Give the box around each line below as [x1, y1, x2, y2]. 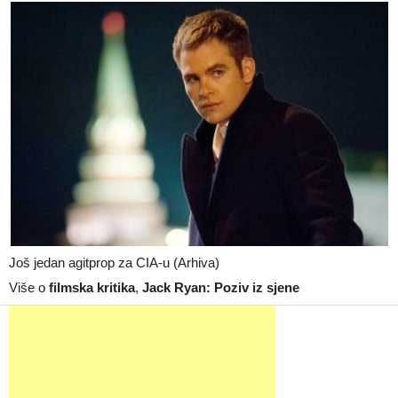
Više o [9, 280, 49, 295]
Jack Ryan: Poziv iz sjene [142, 280, 299, 295]
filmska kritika [49, 280, 135, 295]
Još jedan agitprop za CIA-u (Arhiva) [9, 255, 219, 270]
